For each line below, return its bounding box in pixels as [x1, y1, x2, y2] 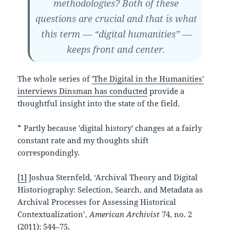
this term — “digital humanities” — [41, 28, 191, 41]
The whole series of [17, 73, 92, 84]
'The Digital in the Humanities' [92, 73, 204, 84]
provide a [147, 86, 185, 97]
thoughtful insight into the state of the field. [17, 98, 180, 109]
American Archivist [89, 209, 160, 220]
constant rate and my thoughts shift [17, 135, 149, 146]
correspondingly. [17, 147, 80, 158]
